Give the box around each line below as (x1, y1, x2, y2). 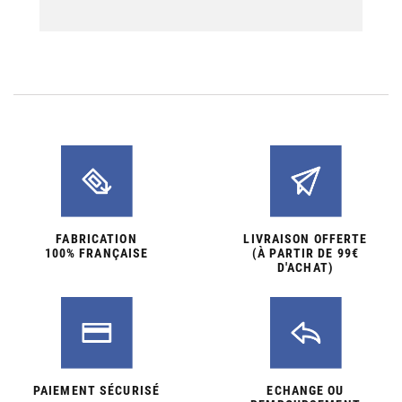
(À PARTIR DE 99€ (252, 245, 359, 260)
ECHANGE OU (267, 383, 345, 398)
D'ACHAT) (277, 259, 334, 275)
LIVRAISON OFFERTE (243, 231, 368, 246)
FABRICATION (56, 231, 137, 246)
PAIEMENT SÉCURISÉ (32, 383, 161, 398)
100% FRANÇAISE (44, 245, 149, 260)
